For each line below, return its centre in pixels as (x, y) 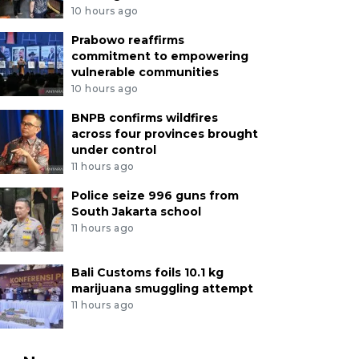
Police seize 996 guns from (155, 195)
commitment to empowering (159, 56)
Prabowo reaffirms (127, 40)
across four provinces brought (164, 133)
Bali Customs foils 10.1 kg (147, 272)
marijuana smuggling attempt (162, 288)
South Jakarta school (136, 211)
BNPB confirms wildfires (144, 117)
